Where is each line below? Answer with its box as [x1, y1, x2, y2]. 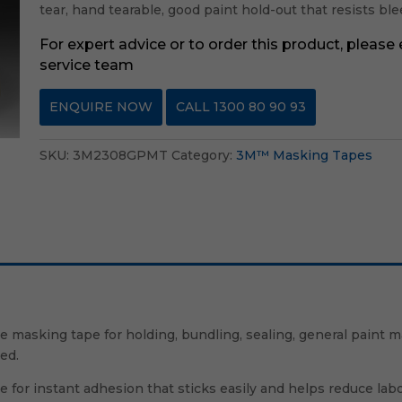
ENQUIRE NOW [49, 99, 153, 115]
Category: [171, 147, 237, 163]
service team [39, 57, 135, 74]
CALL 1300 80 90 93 [176, 99, 307, 115]
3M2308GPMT [73, 147, 169, 163]
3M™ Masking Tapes [236, 147, 373, 163]
